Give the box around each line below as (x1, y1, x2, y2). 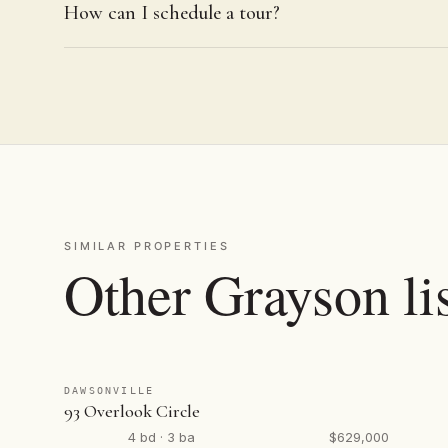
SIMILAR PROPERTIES (64, 239, 230, 253)
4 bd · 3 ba (128, 429, 195, 445)
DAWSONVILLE (64, 385, 155, 396)
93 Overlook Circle (64, 400, 200, 422)
